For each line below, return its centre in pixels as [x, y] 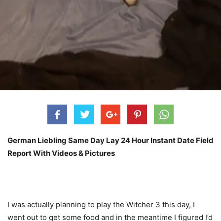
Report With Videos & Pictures [61, 153]
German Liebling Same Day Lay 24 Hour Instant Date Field [110, 141]
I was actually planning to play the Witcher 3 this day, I [101, 205]
